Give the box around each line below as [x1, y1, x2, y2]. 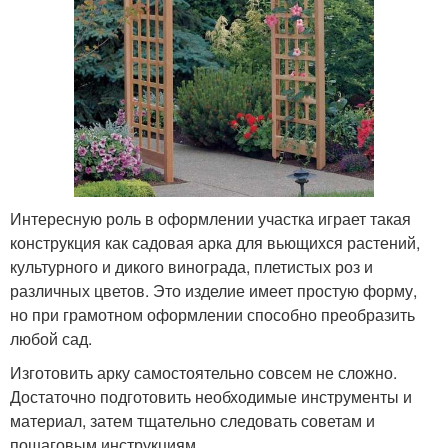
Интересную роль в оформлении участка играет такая [10, 207, 411, 230]
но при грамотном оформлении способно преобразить [10, 303, 415, 326]
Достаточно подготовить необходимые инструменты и [10, 385, 412, 408]
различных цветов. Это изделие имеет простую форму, [10, 279, 417, 302]
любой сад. [10, 327, 92, 350]
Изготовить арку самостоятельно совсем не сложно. [10, 361, 397, 384]
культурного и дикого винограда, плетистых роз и [10, 255, 373, 278]
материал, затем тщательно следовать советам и [10, 409, 375, 432]
